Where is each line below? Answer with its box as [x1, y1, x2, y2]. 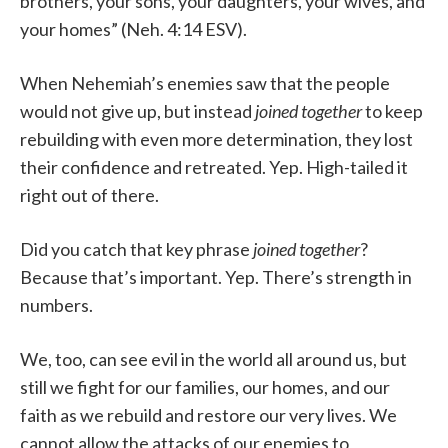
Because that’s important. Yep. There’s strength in [20, 266, 412, 289]
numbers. [20, 294, 93, 317]
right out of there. [20, 184, 159, 207]
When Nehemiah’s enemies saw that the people [20, 72, 390, 95]
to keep [362, 100, 423, 123]
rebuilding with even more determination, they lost [20, 128, 413, 151]
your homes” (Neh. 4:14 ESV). [20, 18, 247, 41]
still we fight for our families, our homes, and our [20, 376, 390, 399]
